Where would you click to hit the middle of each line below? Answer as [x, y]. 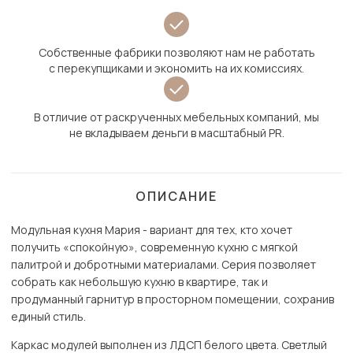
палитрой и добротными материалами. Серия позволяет [163, 265]
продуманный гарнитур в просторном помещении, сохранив [173, 299]
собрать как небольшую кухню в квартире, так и [139, 282]
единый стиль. [48, 317]
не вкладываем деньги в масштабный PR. [176, 133]
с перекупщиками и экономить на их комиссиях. [176, 69]
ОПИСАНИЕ [176, 197]
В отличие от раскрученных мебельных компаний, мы [176, 117]
